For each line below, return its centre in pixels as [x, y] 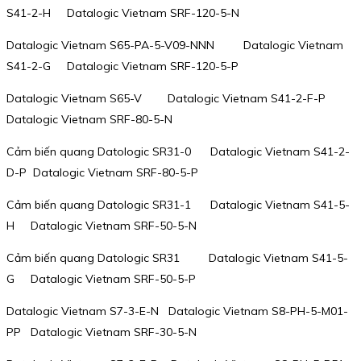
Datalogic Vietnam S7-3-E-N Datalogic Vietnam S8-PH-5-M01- [177, 311]
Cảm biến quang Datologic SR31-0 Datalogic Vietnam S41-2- [178, 151]
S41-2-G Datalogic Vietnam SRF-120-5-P [122, 66]
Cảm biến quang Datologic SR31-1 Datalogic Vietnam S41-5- [178, 204]
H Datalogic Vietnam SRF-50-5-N [102, 225]
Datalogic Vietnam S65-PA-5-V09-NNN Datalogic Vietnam [175, 45]
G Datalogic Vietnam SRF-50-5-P [101, 278]
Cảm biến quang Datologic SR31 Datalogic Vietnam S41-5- [177, 257]
